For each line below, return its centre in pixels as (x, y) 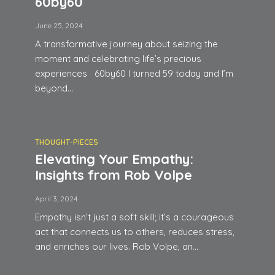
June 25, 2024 (59, 25)
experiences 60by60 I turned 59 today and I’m (134, 73)
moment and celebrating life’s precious (118, 59)
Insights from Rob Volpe (114, 175)
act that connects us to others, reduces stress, (135, 232)
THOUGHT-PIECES (67, 142)
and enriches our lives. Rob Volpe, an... (117, 246)
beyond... (54, 88)
